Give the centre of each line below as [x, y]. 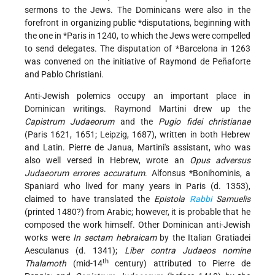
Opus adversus [220, 161]
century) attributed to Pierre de [180, 264]
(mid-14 [84, 264]
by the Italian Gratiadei [203, 238]
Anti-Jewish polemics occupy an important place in [137, 96]
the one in [44, 36]
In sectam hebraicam [115, 238]
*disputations [164, 23]
